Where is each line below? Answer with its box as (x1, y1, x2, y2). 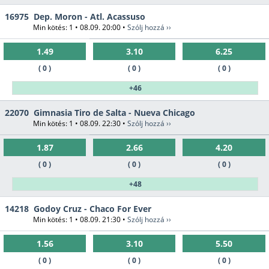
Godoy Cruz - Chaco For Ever (34, 203, 151, 215)
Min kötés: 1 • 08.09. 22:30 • (33, 118, 127, 129)
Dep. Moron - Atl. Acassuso (34, 11, 145, 23)
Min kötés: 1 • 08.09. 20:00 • (33, 22, 127, 33)
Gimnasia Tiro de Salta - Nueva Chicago (34, 107, 195, 119)
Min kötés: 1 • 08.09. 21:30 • (33, 214, 127, 225)
